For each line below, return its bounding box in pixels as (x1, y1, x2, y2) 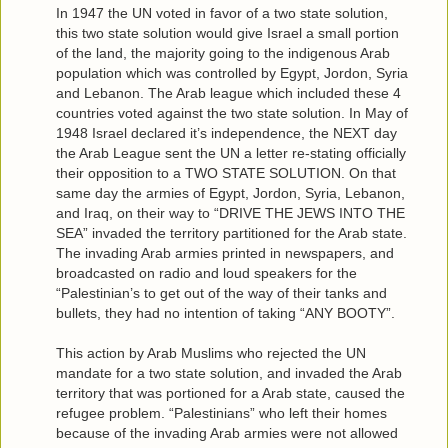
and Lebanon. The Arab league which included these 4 (56, 84, 401, 101)
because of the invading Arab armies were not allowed (56, 424, 398, 441)
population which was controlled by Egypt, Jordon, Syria (56, 64, 408, 81)
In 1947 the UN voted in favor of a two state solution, (56, 4, 388, 21)
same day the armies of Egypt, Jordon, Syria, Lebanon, (56, 184, 405, 201)
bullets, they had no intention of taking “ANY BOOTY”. (56, 304, 395, 321)
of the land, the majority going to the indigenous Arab (56, 44, 390, 61)
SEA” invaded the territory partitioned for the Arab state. (56, 224, 407, 241)
